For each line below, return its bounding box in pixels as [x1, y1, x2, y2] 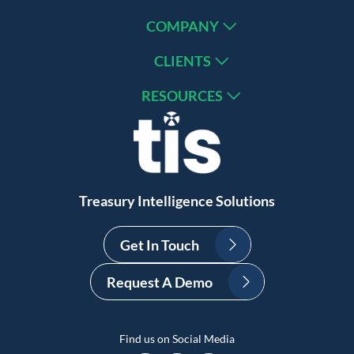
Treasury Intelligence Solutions [79, 192, 275, 210]
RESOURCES [141, 87, 223, 104]
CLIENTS [153, 52, 211, 70]
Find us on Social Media [119, 332, 235, 346]
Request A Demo [106, 273, 213, 291]
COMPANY [145, 17, 219, 35]
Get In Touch [119, 235, 199, 254]
